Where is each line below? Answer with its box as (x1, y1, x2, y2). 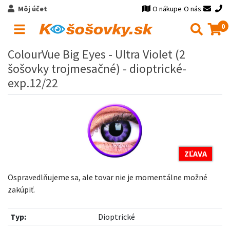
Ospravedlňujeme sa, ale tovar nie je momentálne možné (8, 172, 207, 182)
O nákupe (152, 4, 182, 13)
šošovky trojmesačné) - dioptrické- (8, 61, 186, 76)
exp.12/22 (8, 75, 58, 91)
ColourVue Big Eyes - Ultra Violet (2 (8, 46, 185, 62)
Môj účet (17, 4, 47, 13)
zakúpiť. (8, 184, 35, 195)
